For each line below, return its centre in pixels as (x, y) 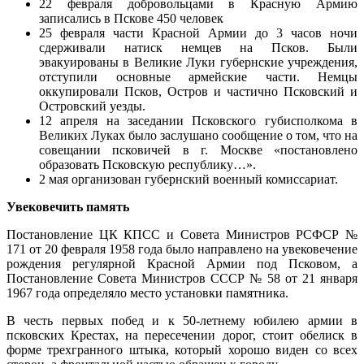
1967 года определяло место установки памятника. (147, 293)
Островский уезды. (92, 106)
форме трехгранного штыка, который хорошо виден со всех (182, 350)
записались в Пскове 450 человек (131, 19)
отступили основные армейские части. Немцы (198, 77)
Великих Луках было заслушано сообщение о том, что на (198, 136)
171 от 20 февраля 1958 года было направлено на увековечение (182, 249)
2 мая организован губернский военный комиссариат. (188, 180)
